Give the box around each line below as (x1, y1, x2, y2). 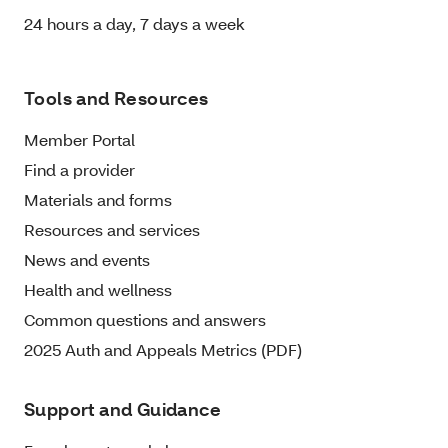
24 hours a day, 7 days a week (24, 13, 245, 35)
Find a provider (24, 159, 135, 181)
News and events (24, 249, 150, 271)
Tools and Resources (24, 87, 209, 111)
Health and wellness (24, 279, 172, 301)
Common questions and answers (24, 309, 266, 331)
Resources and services (24, 219, 200, 241)
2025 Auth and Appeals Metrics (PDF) (24, 339, 302, 361)
